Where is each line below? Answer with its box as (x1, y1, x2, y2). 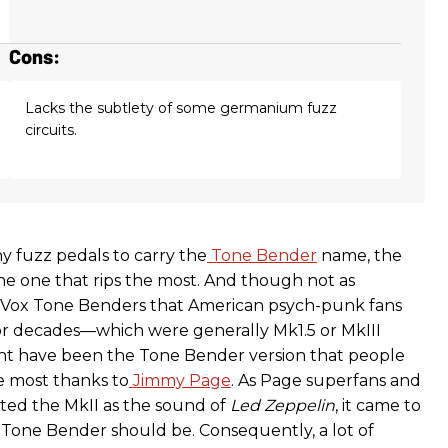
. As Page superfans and (231, 371, 421, 391)
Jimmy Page (133, 371, 231, 391)
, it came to (335, 396, 421, 416)
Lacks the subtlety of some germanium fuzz (24, 99, 337, 118)
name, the (317, 246, 402, 266)
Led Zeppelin (230, 396, 335, 416)
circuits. (24, 121, 77, 140)
